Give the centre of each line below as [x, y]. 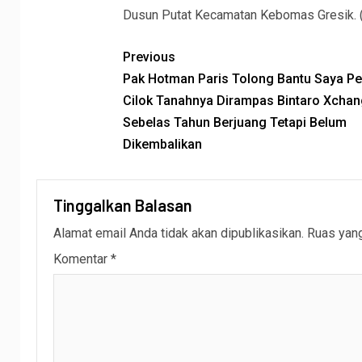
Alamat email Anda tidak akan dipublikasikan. [179, 234]
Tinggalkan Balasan [123, 206]
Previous [149, 57]
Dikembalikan [162, 145]
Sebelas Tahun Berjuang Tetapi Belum [234, 123]
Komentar [82, 259]
